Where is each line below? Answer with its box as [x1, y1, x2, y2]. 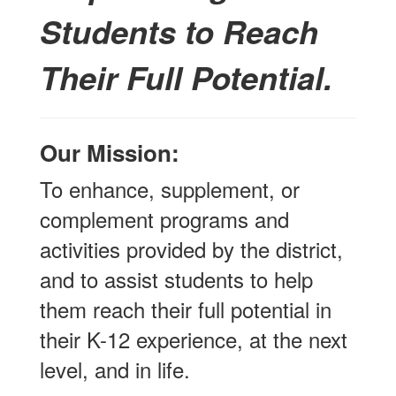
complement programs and [40, 202, 289, 234]
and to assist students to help [40, 263, 313, 294]
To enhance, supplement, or [40, 172, 300, 204]
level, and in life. [40, 353, 190, 385]
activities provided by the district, [40, 232, 343, 264]
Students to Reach [40, 8, 318, 54]
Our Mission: [40, 135, 186, 169]
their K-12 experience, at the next [40, 323, 347, 354]
